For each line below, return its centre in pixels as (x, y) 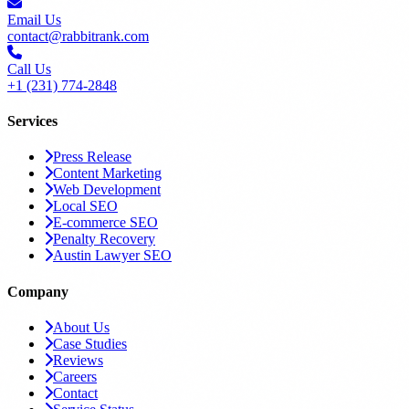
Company (38, 291)
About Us (81, 327)
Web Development (107, 190)
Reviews (78, 360)
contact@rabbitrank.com (78, 36)
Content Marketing (107, 173)
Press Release (92, 157)
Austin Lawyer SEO (112, 256)
